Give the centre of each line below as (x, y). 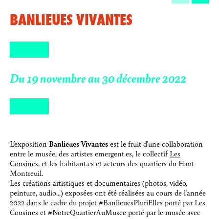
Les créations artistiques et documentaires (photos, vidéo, (99, 182)
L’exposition (29, 143)
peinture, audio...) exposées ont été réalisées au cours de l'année (108, 192)
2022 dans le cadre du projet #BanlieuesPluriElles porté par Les (108, 202)
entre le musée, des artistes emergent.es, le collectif (90, 153)
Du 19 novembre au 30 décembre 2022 (98, 77)
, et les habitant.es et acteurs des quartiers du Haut (116, 163)
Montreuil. (28, 173)
